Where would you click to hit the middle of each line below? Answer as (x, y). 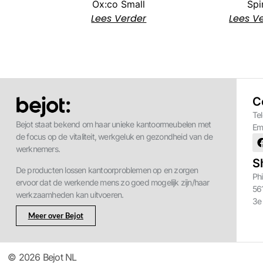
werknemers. (38, 149)
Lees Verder (119, 19)
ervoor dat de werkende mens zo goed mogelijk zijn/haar (112, 182)
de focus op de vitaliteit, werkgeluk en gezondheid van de (114, 137)
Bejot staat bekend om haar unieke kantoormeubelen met (113, 124)
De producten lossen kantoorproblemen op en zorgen (107, 170)
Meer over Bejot (55, 215)
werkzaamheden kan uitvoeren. (70, 194)
